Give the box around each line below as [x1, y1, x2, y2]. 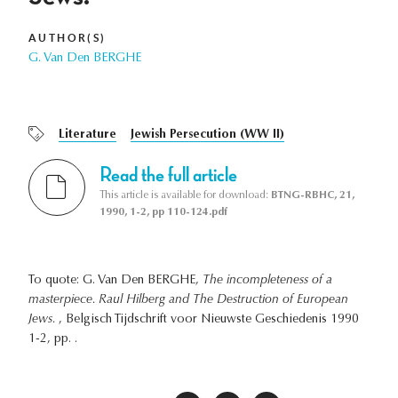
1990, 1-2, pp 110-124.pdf [99, 206, 227, 218]
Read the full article [99, 163, 237, 186]
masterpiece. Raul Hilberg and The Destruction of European [28, 293, 348, 306]
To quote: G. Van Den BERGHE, [28, 274, 203, 287]
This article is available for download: [99, 189, 271, 201]
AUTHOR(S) [28, 32, 107, 44]
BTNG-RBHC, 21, [271, 189, 354, 201]
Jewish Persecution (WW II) [131, 129, 284, 142]
